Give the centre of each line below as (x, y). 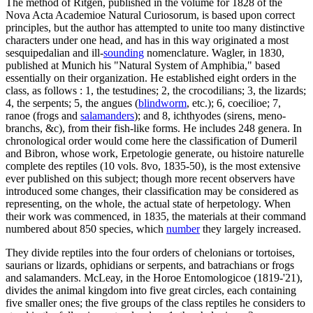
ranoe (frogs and (43, 115)
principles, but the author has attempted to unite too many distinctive (155, 27)
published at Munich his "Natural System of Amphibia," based (143, 65)
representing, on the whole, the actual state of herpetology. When (148, 203)
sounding (124, 52)
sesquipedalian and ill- (54, 52)
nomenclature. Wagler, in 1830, (214, 52)
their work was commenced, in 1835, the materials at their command (156, 216)
